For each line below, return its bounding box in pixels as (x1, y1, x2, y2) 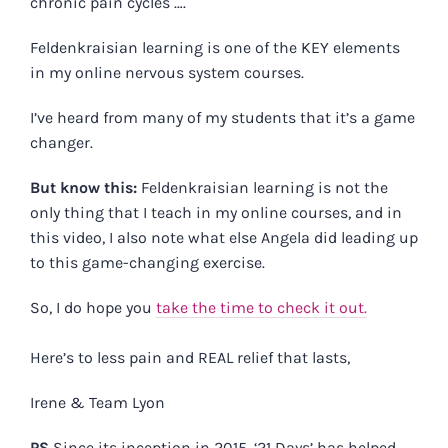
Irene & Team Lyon (30, 393, 165, 413)
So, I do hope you (30, 298, 156, 318)
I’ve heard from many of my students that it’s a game (30, 108, 415, 128)
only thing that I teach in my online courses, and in (30, 203, 402, 223)
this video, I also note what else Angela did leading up (30, 228, 418, 248)
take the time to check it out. (156, 298, 367, 318)
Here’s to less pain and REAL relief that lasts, (30, 348, 350, 368)
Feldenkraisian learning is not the (141, 178, 388, 198)
